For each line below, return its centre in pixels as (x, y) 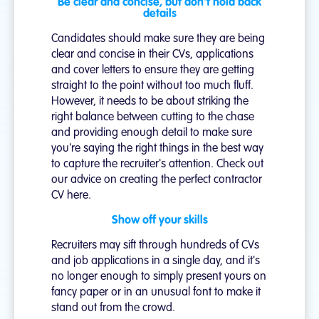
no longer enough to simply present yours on (159, 277)
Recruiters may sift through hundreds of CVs (155, 246)
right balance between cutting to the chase (153, 118)
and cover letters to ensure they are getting (153, 71)
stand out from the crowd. (113, 309)
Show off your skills (159, 221)
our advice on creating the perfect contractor (157, 181)
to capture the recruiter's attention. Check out (157, 165)
